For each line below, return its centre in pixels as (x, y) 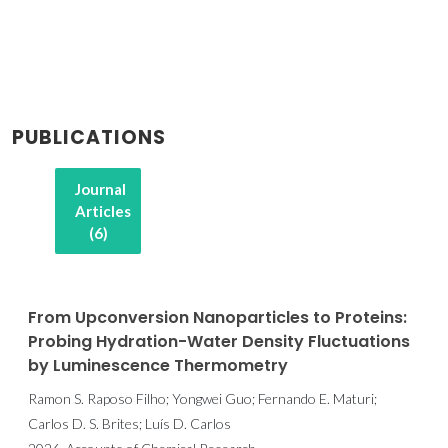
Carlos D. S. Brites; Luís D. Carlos (129, 423)
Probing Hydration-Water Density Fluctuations (219, 341)
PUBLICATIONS (89, 137)
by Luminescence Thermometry (158, 365)
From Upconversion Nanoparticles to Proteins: (217, 317)
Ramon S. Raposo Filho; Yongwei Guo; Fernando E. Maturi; (202, 398)
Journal (100, 188)
